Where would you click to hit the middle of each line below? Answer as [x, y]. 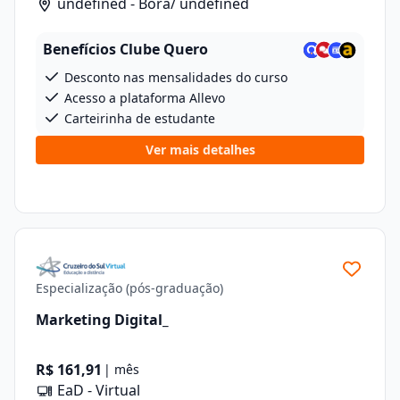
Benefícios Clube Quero [125, 49]
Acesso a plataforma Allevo [143, 98]
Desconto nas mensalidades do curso [174, 77]
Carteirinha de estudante [138, 118]
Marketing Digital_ [102, 319]
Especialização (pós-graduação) [129, 288]
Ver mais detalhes [200, 150]
